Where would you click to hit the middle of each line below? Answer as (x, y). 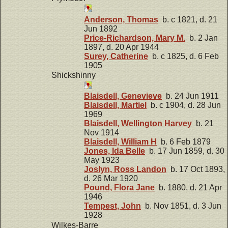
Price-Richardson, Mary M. (135, 38)
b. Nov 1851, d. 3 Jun (181, 206)
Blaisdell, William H (120, 142)
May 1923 (102, 160)
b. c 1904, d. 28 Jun (184, 105)
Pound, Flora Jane (119, 188)
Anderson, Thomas (121, 19)
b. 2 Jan (202, 38)
